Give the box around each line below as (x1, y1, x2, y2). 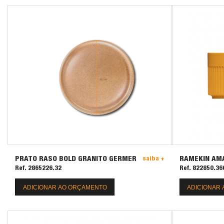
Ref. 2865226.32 (15, 165, 61, 172)
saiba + (142, 155, 164, 162)
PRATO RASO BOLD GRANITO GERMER (15, 155, 136, 163)
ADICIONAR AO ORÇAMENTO (22, 183, 107, 191)
